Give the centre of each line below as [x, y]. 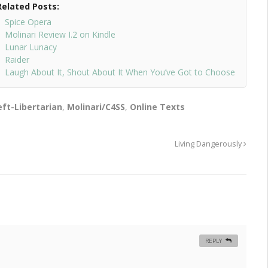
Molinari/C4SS [96, 107]
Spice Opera [28, 22]
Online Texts [158, 107]
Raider [17, 60]
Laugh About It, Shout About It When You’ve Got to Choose [120, 72]
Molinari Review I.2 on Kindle [60, 35]
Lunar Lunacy [31, 47]
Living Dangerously [209, 144]
